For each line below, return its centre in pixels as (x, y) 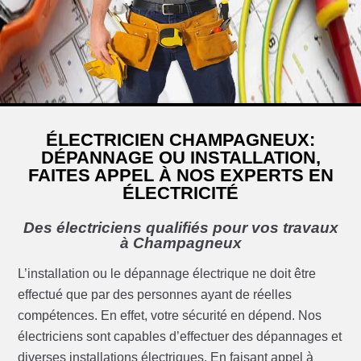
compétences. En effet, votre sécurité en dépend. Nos (170, 316)
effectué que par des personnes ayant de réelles (155, 295)
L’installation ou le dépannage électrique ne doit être (167, 274)
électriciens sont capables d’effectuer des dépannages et (180, 337)
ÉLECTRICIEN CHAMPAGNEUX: (180, 140)
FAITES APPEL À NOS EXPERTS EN (180, 176)
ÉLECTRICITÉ (180, 193)
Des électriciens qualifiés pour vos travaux (180, 228)
